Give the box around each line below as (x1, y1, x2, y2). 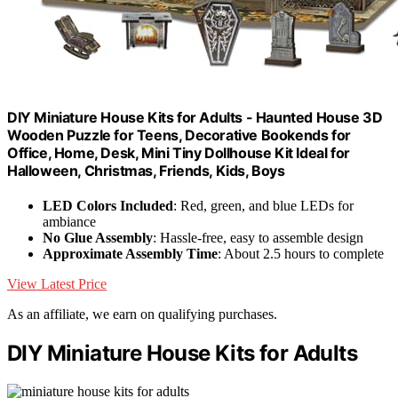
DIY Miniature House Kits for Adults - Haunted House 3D (7, 108, 383, 127)
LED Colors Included (43, 198, 173, 214)
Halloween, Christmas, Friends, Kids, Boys (7, 162, 285, 180)
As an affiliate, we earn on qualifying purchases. (7, 306, 277, 322)
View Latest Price (7, 276, 107, 292)
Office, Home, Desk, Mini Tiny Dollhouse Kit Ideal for (7, 144, 350, 163)
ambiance (43, 214, 96, 230)
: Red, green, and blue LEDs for (173, 198, 354, 214)
